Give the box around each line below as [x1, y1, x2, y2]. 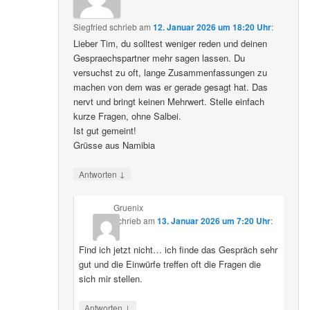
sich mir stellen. [78, 271, 143, 285]
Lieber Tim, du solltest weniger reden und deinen [73, 36, 268, 50]
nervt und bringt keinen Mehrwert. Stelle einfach [73, 94, 265, 108]
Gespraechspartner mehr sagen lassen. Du [73, 51, 246, 64]
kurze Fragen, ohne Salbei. [73, 109, 182, 122]
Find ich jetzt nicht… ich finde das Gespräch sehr [78, 242, 277, 256]
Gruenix [113, 201, 143, 213]
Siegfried [73, 20, 108, 33]
